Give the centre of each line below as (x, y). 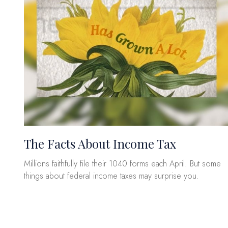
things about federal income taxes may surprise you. (111, 176)
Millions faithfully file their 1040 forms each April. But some (122, 164)
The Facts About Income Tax (100, 144)
